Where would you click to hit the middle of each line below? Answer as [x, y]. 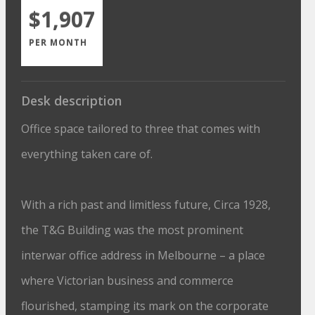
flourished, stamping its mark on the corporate [145, 306]
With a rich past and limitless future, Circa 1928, [146, 205]
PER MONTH [58, 43]
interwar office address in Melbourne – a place [143, 255]
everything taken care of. [87, 154]
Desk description [72, 101]
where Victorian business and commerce [128, 281]
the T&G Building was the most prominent [133, 230]
